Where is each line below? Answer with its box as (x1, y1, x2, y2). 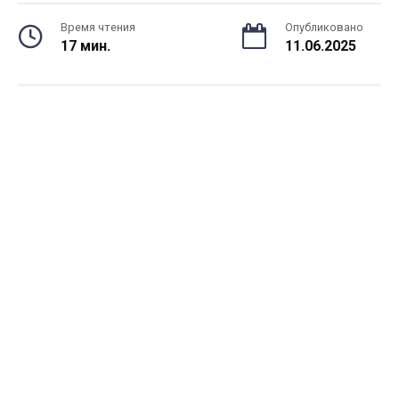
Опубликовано (285, 20, 363, 34)
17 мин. (61, 37, 110, 54)
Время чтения (61, 20, 135, 34)
